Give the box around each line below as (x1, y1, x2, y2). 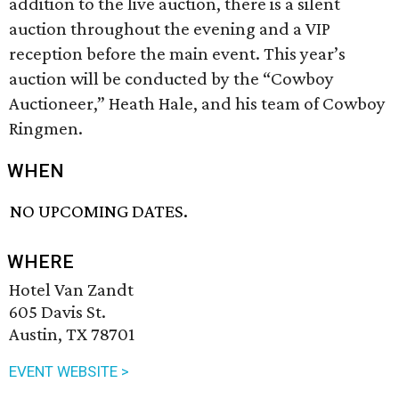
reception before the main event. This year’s (9, 43, 346, 64)
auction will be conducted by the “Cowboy (9, 68, 334, 89)
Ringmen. (9, 118, 83, 139)
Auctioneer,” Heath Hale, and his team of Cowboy (9, 93, 386, 114)
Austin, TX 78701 (9, 323, 134, 346)
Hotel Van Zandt (9, 279, 134, 301)
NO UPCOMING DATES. (10, 200, 189, 223)
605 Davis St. (9, 301, 106, 323)
